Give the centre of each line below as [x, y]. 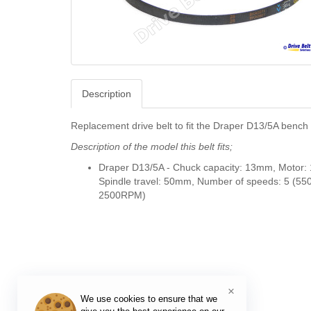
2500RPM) [122, 195]
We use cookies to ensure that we [149, 299]
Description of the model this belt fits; [152, 146]
